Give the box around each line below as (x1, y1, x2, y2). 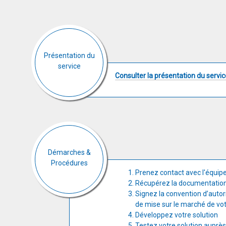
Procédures (50, 159, 88, 167)
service (58, 62, 81, 70)
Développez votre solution (135, 211, 218, 219)
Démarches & (47, 148, 91, 156)
